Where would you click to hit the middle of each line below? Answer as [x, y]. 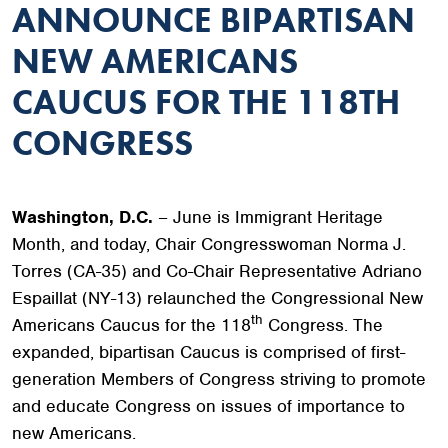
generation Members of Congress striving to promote [219, 378]
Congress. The [323, 324]
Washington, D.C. [82, 216]
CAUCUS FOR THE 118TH [206, 101]
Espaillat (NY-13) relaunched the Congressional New [217, 297]
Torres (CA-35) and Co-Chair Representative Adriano [217, 270]
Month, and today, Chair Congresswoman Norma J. [209, 243]
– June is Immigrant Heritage [268, 216]
